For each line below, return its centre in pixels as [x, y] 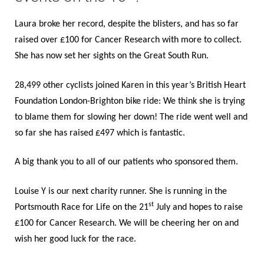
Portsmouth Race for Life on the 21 [82, 207]
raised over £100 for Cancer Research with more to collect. [128, 40]
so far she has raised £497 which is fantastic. [100, 133]
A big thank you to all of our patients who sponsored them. [126, 162]
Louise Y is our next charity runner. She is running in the [121, 191]
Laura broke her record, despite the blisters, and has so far [127, 24]
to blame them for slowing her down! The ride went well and [131, 117]
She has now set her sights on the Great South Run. [112, 56]
